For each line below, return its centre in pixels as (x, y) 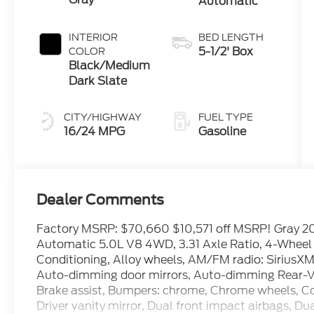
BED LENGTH (231, 37)
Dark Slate (98, 81)
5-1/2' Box (226, 52)
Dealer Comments (101, 199)
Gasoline (223, 132)
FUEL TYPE (226, 117)
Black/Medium (110, 66)
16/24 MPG (95, 132)
